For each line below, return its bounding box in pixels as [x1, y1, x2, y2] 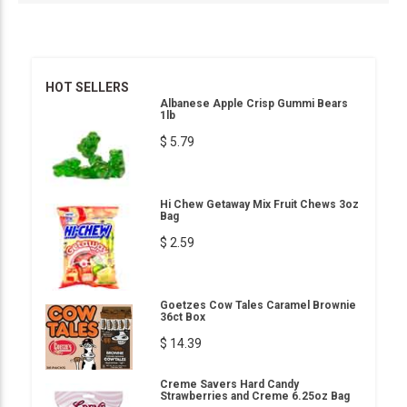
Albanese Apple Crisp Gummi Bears [160, 97, 348, 110]
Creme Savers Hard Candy [160, 378, 299, 392]
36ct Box [160, 311, 205, 323]
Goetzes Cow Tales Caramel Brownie [160, 299, 356, 312]
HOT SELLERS [45, 80, 129, 94]
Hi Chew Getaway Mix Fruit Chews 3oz [160, 198, 359, 211]
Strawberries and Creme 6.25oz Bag [160, 390, 350, 403]
